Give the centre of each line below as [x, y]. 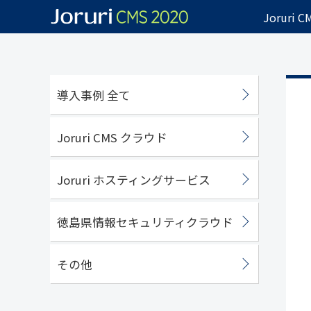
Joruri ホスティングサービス [134, 180]
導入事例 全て [94, 95]
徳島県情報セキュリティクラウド [145, 222]
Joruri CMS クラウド [112, 137]
